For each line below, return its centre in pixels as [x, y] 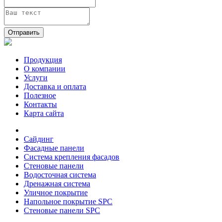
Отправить [24, 32]
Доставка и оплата [55, 86]
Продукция [43, 59]
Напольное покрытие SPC [68, 201]
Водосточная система [60, 174]
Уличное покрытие [56, 192]
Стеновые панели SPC [62, 210]
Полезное [40, 95]
